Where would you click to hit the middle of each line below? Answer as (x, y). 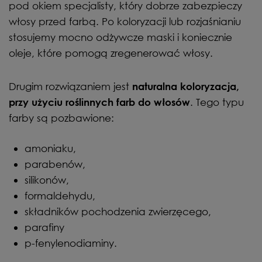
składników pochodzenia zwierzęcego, (118, 211)
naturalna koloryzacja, (186, 86)
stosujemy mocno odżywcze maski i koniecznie (120, 37)
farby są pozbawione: (61, 118)
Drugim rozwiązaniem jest (70, 86)
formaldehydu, (60, 195)
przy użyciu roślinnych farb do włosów (99, 102)
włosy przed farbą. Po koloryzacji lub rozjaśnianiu (125, 21)
